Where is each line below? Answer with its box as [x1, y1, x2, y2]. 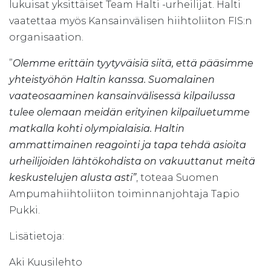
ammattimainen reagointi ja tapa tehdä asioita [9, 139, 246, 151]
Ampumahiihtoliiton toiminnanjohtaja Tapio [9, 188, 240, 200]
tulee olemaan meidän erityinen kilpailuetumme [9, 106, 250, 119]
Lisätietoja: [9, 230, 64, 243]
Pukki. [9, 204, 40, 217]
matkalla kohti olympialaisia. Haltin [9, 123, 184, 135]
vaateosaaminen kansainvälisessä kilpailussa [9, 90, 235, 102]
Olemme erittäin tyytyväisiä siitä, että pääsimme [13, 57, 253, 70]
